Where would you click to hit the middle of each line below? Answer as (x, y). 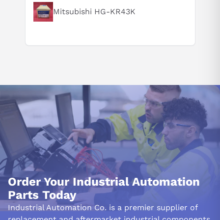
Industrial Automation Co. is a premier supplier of (103, 207)
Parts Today (42, 195)
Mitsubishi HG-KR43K (94, 12)
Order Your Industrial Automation (104, 181)
